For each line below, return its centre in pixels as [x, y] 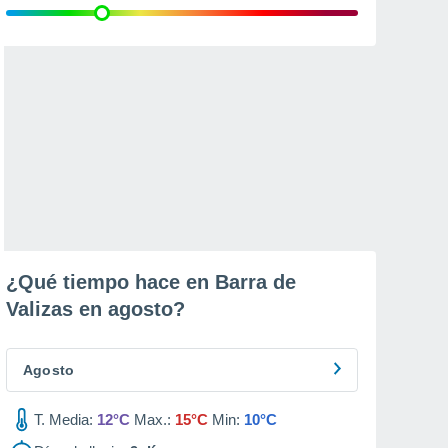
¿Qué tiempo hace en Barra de [151, 282]
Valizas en [57, 309]
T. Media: [63, 419]
